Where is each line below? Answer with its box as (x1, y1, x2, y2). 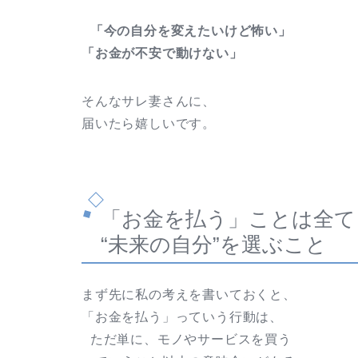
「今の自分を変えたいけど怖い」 (82, 23, 292, 38)
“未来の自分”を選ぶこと (101, 232, 327, 257)
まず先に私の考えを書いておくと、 (82, 288, 296, 302)
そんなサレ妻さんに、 (82, 93, 216, 108)
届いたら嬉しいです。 (82, 116, 216, 130)
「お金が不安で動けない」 (82, 46, 243, 60)
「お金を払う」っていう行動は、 (82, 310, 283, 324)
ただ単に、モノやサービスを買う (82, 332, 292, 347)
